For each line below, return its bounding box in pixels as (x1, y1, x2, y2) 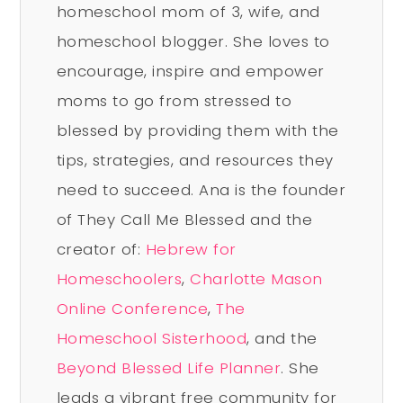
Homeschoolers (56, 267, 183, 290)
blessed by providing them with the (56, 119, 339, 141)
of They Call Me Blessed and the (56, 208, 313, 230)
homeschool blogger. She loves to (56, 30, 330, 52)
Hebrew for (145, 237, 237, 260)
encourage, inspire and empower (56, 59, 325, 82)
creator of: (56, 237, 146, 260)
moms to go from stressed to (56, 89, 292, 112)
